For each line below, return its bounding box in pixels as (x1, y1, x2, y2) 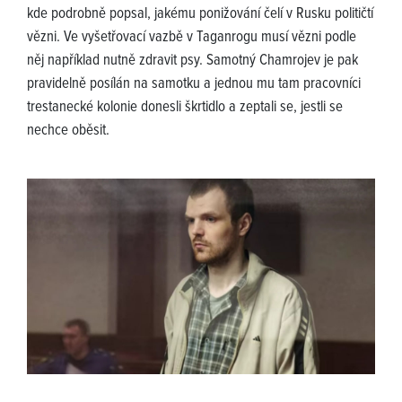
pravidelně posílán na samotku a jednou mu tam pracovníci (27, 74, 361, 95)
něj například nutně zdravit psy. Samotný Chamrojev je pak (27, 51, 358, 72)
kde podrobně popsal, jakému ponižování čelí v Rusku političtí (27, 4, 373, 25)
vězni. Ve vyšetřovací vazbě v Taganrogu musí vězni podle (27, 28, 356, 48)
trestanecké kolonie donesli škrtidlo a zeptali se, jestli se (27, 98, 343, 118)
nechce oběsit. (27, 121, 109, 142)
